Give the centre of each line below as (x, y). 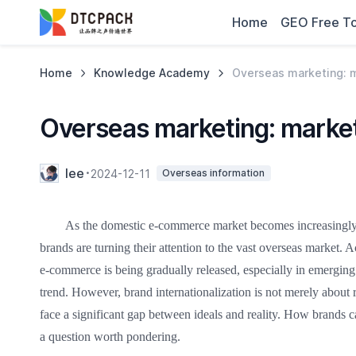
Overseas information (214, 173)
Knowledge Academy (152, 73)
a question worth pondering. (110, 337)
